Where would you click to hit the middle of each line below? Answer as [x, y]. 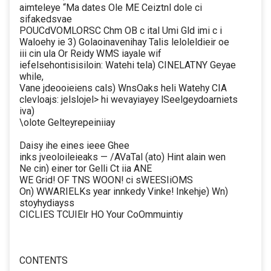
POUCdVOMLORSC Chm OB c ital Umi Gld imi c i [121, 31]
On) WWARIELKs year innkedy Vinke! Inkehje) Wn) [124, 192]
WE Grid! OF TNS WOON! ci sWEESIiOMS [106, 180]
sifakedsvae [46, 19]
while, [31, 77]
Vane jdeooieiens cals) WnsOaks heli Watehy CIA [123, 88]
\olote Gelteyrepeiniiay [67, 123]
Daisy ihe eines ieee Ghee [74, 146]
